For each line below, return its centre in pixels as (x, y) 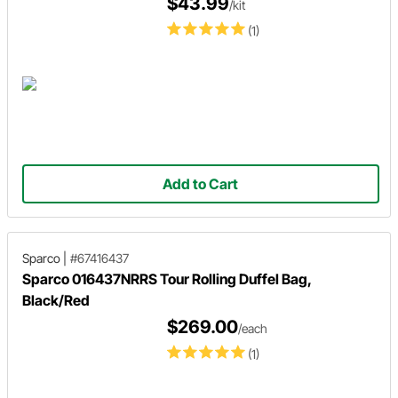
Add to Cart (201, 184)
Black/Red (56, 300)
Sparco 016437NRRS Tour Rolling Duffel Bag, (167, 279)
